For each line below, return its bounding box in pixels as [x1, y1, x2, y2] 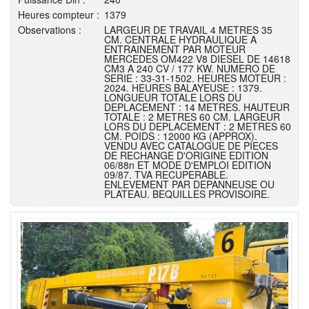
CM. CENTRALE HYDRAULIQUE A [104, 32, 257, 46]
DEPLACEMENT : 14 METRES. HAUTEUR [104, 100, 290, 114]
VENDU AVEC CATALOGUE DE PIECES [104, 139, 278, 152]
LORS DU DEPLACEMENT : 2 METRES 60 [104, 119, 291, 133]
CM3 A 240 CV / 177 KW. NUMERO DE [104, 61, 275, 75]
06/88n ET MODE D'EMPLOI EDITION [104, 158, 271, 172]
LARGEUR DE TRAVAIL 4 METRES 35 [104, 23, 272, 37]
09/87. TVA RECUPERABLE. [104, 168, 228, 181]
